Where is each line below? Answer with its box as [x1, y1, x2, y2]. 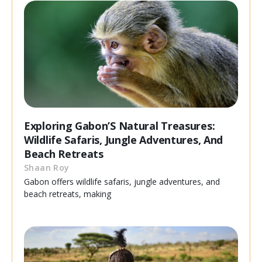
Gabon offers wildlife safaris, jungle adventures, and [24, 176, 220, 188]
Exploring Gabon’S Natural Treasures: [24, 119, 215, 133]
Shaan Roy [24, 162, 70, 174]
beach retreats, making [24, 188, 111, 200]
